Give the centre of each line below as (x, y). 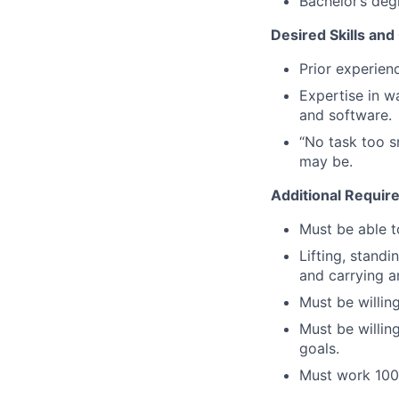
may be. (326, 162)
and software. (346, 115)
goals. (319, 349)
